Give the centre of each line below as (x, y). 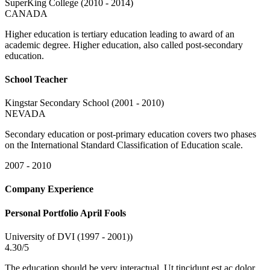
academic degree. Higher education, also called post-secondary (124, 45)
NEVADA (25, 114)
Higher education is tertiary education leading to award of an (120, 34)
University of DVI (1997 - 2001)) (69, 236)
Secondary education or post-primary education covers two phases (130, 134)
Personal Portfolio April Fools (65, 213)
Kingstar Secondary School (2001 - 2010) (84, 103)
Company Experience (49, 189)
